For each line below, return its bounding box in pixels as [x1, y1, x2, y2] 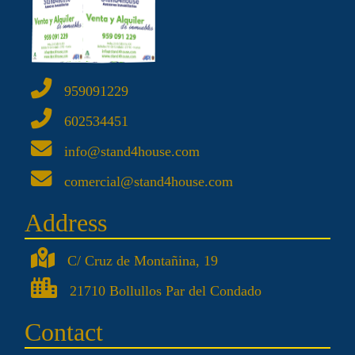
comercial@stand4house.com [64, 174, 233, 190]
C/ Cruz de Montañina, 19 [67, 253, 218, 269]
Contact [25, 318, 103, 347]
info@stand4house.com [64, 143, 200, 160]
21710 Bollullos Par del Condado [70, 283, 261, 300]
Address [25, 208, 107, 238]
